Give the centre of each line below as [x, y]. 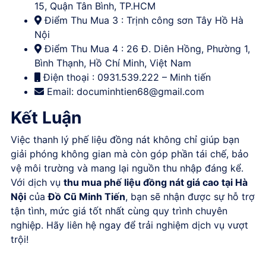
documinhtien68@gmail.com [140, 92]
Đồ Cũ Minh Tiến [87, 197]
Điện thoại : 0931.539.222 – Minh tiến [126, 77]
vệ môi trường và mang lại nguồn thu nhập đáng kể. [127, 168]
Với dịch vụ [37, 183]
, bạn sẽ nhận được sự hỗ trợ [190, 197]
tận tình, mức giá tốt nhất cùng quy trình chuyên [119, 211]
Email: [60, 92]
